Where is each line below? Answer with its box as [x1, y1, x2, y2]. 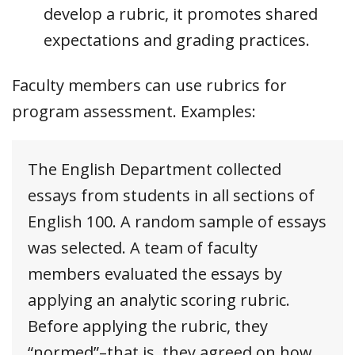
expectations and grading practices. [44, 29, 310, 51]
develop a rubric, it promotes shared [44, 2, 318, 25]
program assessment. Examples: [12, 100, 256, 122]
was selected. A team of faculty [28, 236, 258, 258]
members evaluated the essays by [28, 262, 282, 284]
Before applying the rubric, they [28, 315, 268, 337]
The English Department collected [28, 158, 281, 180]
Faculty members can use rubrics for [12, 74, 287, 96]
